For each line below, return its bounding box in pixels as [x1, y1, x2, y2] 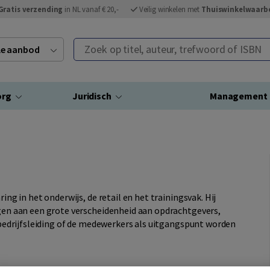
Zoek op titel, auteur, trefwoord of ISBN [74, 39, 236, 51]
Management [210, 90, 268, 102]
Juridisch [72, 90, 111, 102]
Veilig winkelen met [139, 4, 202, 14]
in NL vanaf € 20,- [63, 4, 119, 14]
